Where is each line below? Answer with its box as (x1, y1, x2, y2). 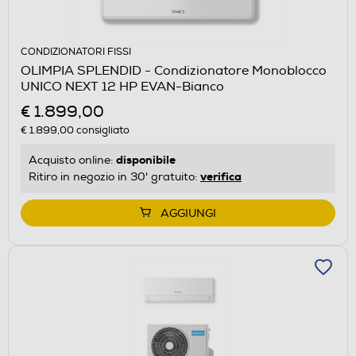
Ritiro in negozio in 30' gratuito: (29, 169, 200, 184)
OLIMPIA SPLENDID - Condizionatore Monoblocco (21, 62, 327, 79)
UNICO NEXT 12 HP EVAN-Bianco (21, 78, 224, 95)
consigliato (74, 123, 130, 137)
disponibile (116, 152, 176, 167)
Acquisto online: (29, 153, 116, 167)
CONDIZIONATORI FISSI (21, 45, 131, 58)
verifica (200, 168, 242, 184)
